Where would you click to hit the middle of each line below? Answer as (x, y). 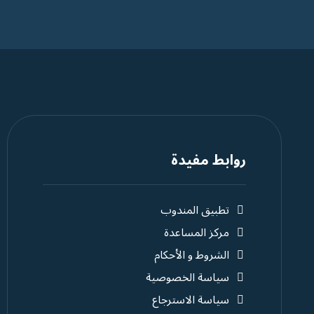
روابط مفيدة (209, 161)
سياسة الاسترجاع (191, 300)
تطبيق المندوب (195, 210)
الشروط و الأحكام (192, 255)
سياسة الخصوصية (188, 278)
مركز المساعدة (197, 233)
